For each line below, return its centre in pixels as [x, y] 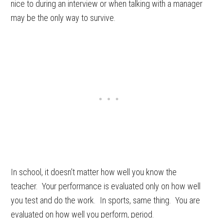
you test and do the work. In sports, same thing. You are [106, 200]
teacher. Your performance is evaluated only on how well [106, 186]
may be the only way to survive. [64, 18]
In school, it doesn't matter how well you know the [94, 172]
